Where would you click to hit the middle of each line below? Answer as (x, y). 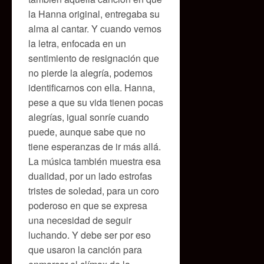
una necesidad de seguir (80, 220)
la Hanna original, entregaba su (94, 14)
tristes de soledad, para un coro (94, 190)
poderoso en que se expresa (88, 205)
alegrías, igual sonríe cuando (89, 117)
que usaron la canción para (85, 249)
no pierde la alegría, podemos (90, 72)
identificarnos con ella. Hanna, (92, 87)
